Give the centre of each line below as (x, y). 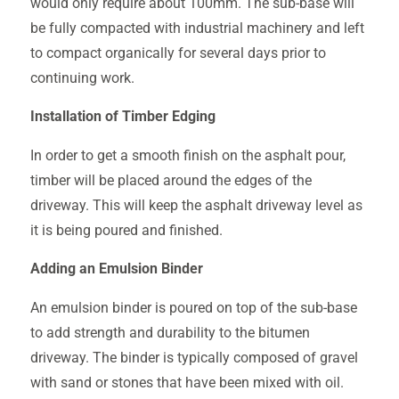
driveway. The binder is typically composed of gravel (194, 358)
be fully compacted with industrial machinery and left (197, 28)
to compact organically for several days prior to (178, 53)
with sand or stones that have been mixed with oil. (187, 383)
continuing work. (82, 78)
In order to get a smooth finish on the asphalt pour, (187, 155)
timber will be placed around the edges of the (171, 180)
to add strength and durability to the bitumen (170, 333)
